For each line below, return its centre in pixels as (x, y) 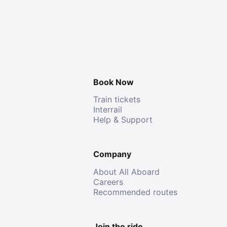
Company (112, 154)
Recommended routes (135, 192)
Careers (108, 182)
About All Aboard (126, 172)
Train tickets (117, 100)
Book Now (113, 82)
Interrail (108, 110)
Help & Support (123, 120)
